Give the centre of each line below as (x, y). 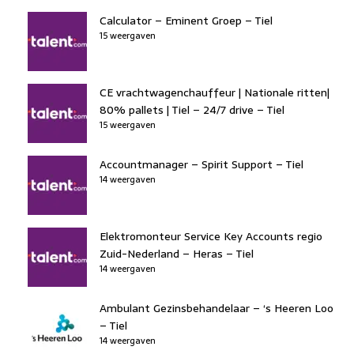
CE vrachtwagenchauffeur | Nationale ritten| (215, 92)
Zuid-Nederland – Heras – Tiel (177, 253)
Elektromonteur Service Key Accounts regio (211, 236)
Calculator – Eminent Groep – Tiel (186, 20)
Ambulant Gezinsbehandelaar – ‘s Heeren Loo (217, 308)
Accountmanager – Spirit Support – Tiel (201, 164)
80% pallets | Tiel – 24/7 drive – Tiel (192, 109)
